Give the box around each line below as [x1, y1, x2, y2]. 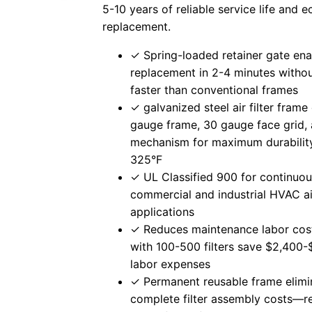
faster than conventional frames [130, 83, 299, 97]
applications [130, 205, 195, 219]
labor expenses [130, 257, 211, 272]
